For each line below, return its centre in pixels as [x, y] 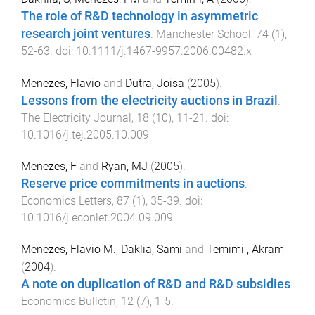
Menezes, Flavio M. [69, 250]
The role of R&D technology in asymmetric [140, 16]
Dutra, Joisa [155, 83]
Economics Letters [66, 201]
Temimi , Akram [245, 250]
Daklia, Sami [152, 250]
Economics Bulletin [69, 302]
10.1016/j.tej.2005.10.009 [85, 134]
